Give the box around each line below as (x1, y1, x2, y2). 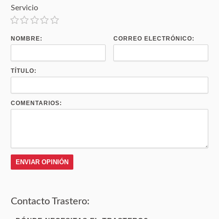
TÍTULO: (11, 67, 37, 74)
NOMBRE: (11, 35, 43, 42)
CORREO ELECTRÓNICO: (113, 35, 195, 42)
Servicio (11, 3, 39, 12)
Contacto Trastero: (11, 196, 90, 206)
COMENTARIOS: (11, 99, 63, 107)
